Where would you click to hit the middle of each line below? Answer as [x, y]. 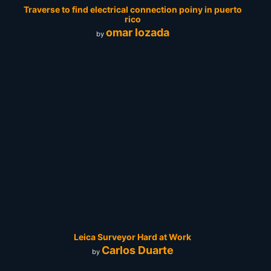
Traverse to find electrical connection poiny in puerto [132, 10]
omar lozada [137, 32]
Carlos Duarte [137, 250]
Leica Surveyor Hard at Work [132, 237]
